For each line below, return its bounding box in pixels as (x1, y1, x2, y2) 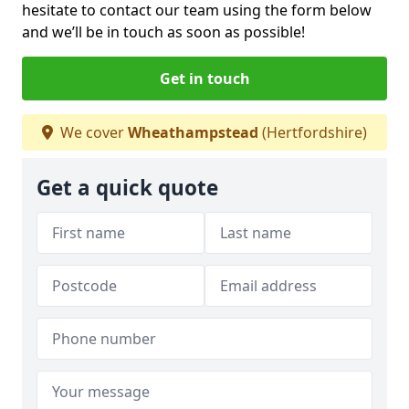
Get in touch (159, 68, 250, 89)
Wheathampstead (128, 121, 258, 142)
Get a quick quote (37, 173, 218, 202)
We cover (57, 121, 128, 142)
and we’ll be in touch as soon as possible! (22, 21, 305, 42)
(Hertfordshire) (258, 121, 367, 142)
